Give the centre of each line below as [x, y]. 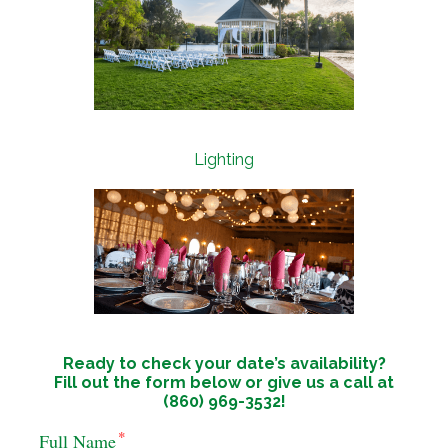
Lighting [224, 159]
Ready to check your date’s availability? [224, 363]
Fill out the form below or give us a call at [224, 382]
